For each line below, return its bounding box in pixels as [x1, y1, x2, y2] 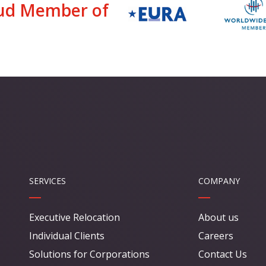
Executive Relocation [29, 211, 120, 224]
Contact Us [198, 248, 247, 261]
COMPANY [198, 175, 240, 187]
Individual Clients [29, 229, 104, 243]
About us [198, 211, 239, 224]
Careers [198, 229, 233, 243]
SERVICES [29, 175, 66, 187]
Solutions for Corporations [29, 248, 150, 261]
